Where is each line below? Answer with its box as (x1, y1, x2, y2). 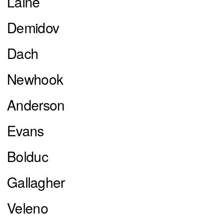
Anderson (7, 95, 65, 115)
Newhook (7, 69, 63, 89)
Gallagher (7, 172, 65, 192)
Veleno (7, 198, 48, 218)
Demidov (7, 17, 59, 38)
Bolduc (7, 146, 48, 166)
